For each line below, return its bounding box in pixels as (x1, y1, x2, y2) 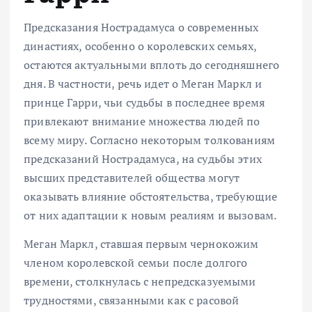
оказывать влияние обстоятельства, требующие (24, 188, 278, 204)
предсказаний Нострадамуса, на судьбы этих (24, 150, 262, 166)
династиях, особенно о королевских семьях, (24, 38, 256, 54)
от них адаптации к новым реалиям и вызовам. (24, 207, 277, 223)
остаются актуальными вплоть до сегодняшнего (24, 56, 280, 72)
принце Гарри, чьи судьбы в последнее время (24, 94, 265, 110)
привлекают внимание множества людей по (24, 113, 260, 129)
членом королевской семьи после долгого (24, 255, 248, 271)
